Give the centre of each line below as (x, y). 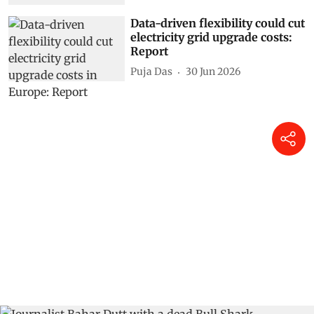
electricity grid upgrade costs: (212, 37)
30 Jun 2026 (213, 72)
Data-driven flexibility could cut (218, 23)
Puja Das (152, 72)
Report (150, 51)
